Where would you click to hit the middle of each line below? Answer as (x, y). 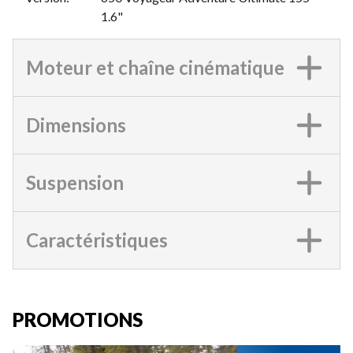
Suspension (75, 182)
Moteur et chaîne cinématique (155, 67)
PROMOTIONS (78, 319)
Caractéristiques (97, 240)
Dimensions (76, 124)
